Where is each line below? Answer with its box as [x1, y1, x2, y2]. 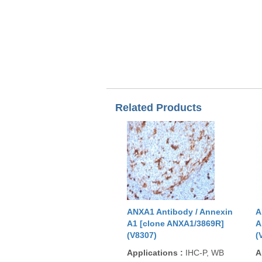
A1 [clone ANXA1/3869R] [127, 219, 224, 228]
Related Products [115, 102, 202, 113]
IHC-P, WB [183, 248, 224, 257]
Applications [127, 248, 180, 257]
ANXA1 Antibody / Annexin [127, 207, 233, 216]
